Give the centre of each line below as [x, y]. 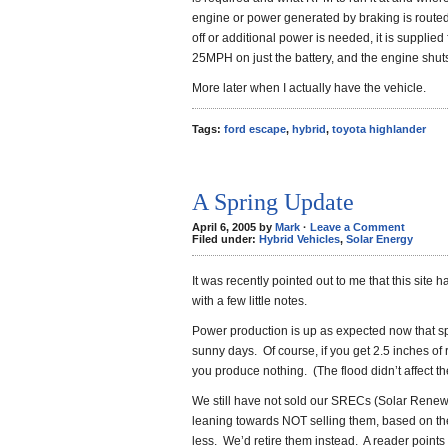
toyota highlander [379, 129]
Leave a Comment [357, 227]
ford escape [255, 129]
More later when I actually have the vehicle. [309, 88]
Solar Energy [379, 239]
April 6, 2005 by [233, 227]
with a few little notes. [249, 301]
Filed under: [225, 239]
